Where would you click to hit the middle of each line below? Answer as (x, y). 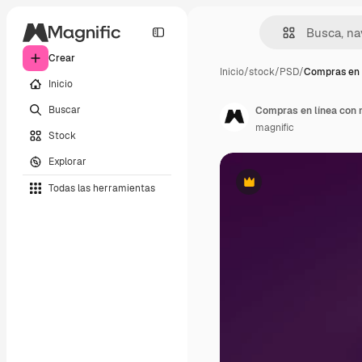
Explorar (67, 161)
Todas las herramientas (102, 188)
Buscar (65, 109)
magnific (275, 128)
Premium (269, 188)
